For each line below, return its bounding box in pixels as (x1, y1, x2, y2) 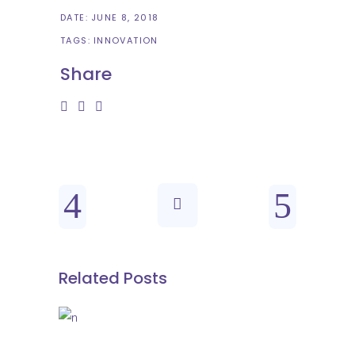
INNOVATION (93, 34, 158, 48)
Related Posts (59, 267, 167, 290)
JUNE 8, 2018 (90, 10, 159, 24)
